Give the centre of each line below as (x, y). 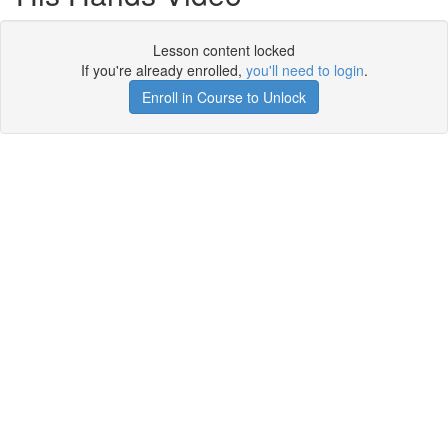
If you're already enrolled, (163, 70)
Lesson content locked (224, 50)
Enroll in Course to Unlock (224, 97)
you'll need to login (304, 70)
